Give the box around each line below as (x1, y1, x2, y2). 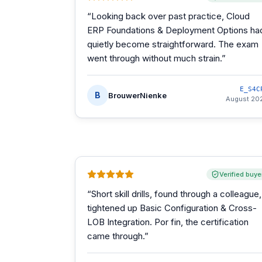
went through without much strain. (87, 53, 222, 64)
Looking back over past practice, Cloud (91, 11, 250, 22)
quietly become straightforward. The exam (87, 39, 258, 50)
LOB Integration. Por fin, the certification (87, 216, 249, 227)
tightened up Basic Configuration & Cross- (87, 202, 257, 213)
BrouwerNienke (108, 90, 167, 100)
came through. (87, 230, 144, 242)
